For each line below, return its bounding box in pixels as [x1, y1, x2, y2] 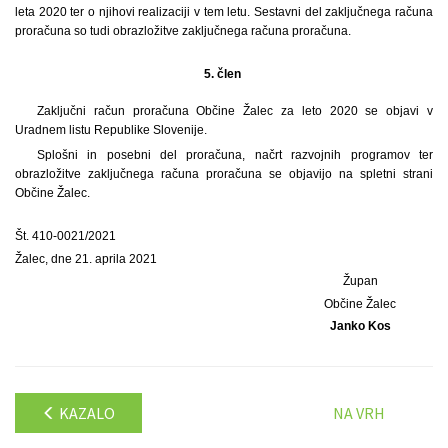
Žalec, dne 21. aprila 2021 [15, 251, 157, 266]
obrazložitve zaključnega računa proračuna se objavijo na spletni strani [15, 166, 433, 181]
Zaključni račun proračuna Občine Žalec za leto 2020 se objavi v [36, 103, 433, 118]
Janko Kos [329, 319, 394, 334]
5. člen [204, 66, 244, 81]
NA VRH [333, 402, 385, 423]
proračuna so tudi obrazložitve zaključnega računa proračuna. [15, 23, 351, 38]
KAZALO [56, 402, 115, 423]
